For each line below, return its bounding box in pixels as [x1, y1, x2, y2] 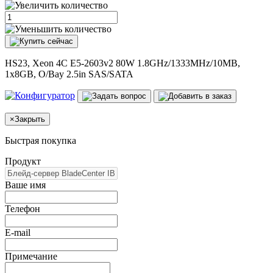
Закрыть [15, 114, 45, 124]
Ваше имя [5, 179, 46, 190]
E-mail [5, 227, 30, 238]
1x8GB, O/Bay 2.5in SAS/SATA [5, 68, 133, 79]
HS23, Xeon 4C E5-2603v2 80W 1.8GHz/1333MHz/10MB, [5, 57, 240, 68]
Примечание [5, 250, 57, 261]
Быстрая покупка [5, 135, 76, 146]
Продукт [5, 155, 41, 166]
